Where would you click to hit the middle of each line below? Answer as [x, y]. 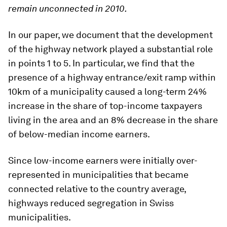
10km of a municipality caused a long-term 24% [107, 91]
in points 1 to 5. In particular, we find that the [101, 63]
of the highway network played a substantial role [110, 49]
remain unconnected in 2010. [68, 8]
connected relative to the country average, [97, 188]
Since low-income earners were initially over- [103, 160]
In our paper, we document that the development [110, 34]
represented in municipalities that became [98, 174]
